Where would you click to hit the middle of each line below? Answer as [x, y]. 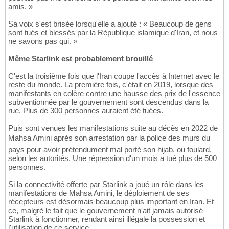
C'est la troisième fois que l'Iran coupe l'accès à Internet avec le [114, 76]
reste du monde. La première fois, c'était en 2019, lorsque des [111, 85]
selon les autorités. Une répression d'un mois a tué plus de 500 [112, 158]
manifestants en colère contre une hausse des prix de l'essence [114, 94]
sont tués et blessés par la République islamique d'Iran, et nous [113, 33]
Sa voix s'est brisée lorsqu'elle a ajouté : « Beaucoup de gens [110, 24]
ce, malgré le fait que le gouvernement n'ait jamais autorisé [106, 211]
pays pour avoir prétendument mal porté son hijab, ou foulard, [110, 150]
